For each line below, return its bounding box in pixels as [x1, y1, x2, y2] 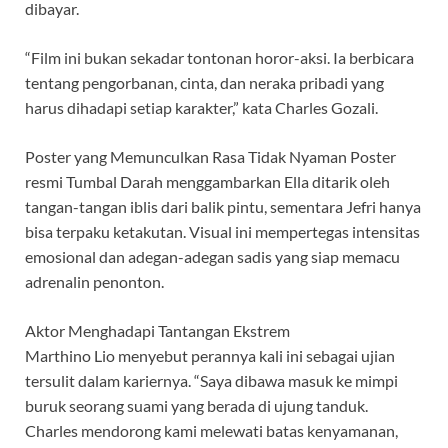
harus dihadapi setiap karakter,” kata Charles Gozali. [25, 97, 378, 117]
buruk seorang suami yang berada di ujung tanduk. [25, 395, 368, 415]
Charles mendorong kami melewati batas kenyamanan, [25, 420, 398, 440]
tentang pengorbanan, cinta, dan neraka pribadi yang [25, 72, 384, 92]
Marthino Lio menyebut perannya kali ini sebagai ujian [25, 345, 395, 365]
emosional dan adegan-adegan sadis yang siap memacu [25, 246, 400, 266]
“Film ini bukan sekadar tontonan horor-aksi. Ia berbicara [25, 47, 414, 67]
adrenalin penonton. [25, 271, 164, 291]
